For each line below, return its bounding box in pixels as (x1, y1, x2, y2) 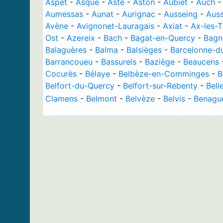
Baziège (145, 56, 175, 67)
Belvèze (125, 94, 155, 104)
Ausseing (164, 8, 198, 19)
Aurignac (122, 8, 155, 19)
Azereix (67, 32, 95, 43)
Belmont (86, 94, 117, 104)
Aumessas (45, 8, 83, 19)
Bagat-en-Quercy (130, 32, 195, 43)
